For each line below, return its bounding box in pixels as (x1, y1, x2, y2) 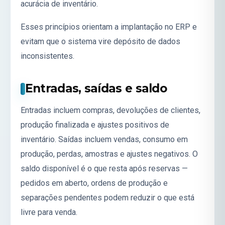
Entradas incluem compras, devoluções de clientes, (21, 105, 200, 115)
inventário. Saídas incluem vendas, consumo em (21, 134, 188, 144)
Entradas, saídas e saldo (25, 81, 167, 96)
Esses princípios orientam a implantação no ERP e (21, 22, 197, 32)
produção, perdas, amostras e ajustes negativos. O (21, 149, 198, 159)
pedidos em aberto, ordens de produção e (21, 178, 168, 188)
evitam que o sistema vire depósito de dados (21, 36, 180, 46)
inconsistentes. (21, 51, 74, 61)
